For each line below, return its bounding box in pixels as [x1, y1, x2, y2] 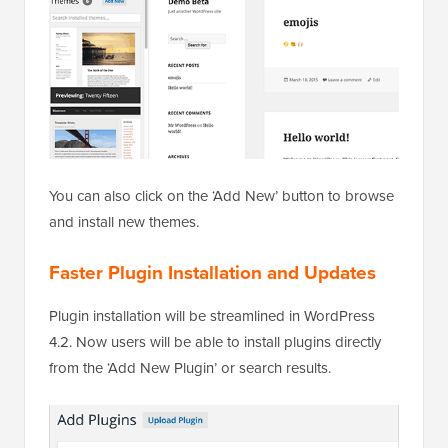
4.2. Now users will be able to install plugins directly [49, 330, 381, 353]
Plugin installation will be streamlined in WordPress [49, 304, 375, 327]
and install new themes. [49, 210, 199, 233]
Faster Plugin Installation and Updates [49, 257, 376, 287]
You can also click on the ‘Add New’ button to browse [49, 184, 394, 207]
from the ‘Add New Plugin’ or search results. [49, 356, 331, 379]
